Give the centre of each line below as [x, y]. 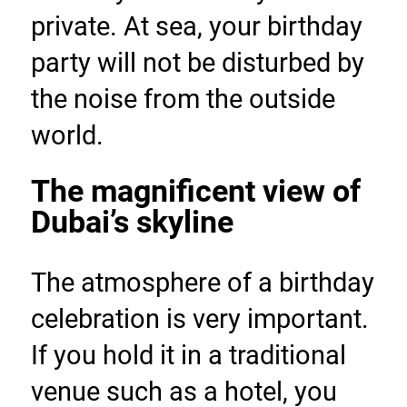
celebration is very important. [199, 319]
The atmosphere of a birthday [202, 283]
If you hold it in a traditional [188, 356]
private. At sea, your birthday [196, 27]
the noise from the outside [183, 99]
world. [67, 136]
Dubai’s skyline [132, 223]
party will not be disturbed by [197, 63]
